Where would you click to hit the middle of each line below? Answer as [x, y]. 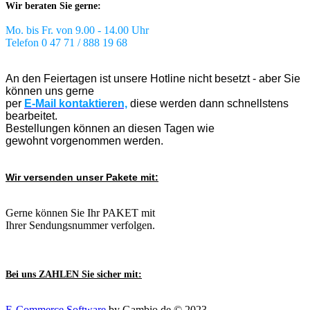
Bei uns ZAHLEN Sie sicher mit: [74, 274]
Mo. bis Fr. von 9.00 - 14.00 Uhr [79, 30]
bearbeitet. [31, 116]
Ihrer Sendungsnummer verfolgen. [80, 225]
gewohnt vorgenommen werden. [84, 140]
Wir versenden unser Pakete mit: [82, 177]
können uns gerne [50, 91]
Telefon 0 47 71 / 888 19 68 [66, 42]
